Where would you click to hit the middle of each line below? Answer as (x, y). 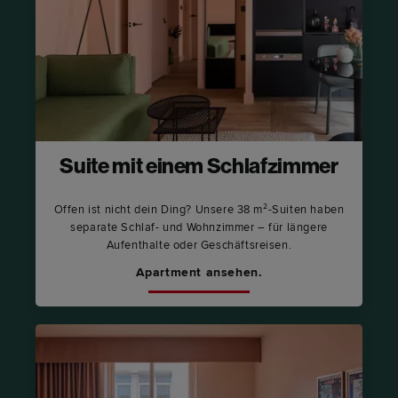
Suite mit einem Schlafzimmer (199, 167)
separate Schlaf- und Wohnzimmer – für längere (199, 227)
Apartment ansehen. (199, 272)
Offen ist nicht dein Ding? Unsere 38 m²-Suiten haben (199, 209)
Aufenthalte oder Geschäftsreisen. (199, 245)
